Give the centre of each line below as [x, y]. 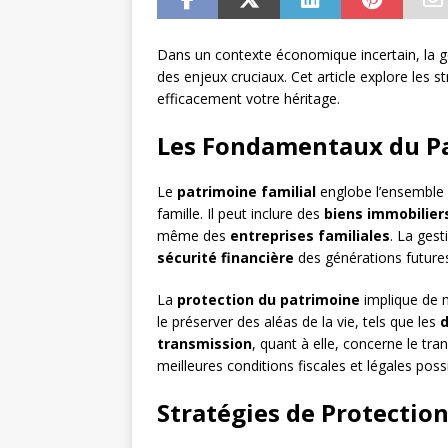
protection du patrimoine [268, 300]
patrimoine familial [246, 192]
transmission [204, 344]
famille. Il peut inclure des [240, 214]
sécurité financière [225, 258]
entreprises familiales [310, 236]
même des [193, 236]
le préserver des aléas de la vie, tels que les [298, 322]
